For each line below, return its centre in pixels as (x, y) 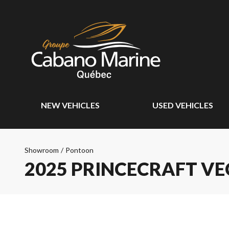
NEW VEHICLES (70, 105)
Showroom (42, 150)
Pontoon (79, 150)
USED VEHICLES (183, 105)
